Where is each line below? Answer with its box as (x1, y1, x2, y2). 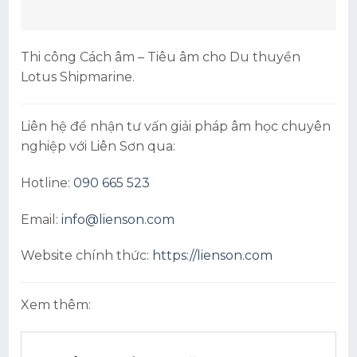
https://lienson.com (152, 248, 273, 264)
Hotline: (21, 175, 74, 190)
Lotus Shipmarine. (21, 69, 135, 85)
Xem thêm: (21, 297, 92, 313)
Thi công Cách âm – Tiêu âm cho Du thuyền (21, 49, 301, 65)
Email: (21, 211, 62, 227)
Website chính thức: (21, 248, 153, 264)
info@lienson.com (61, 211, 175, 227)
